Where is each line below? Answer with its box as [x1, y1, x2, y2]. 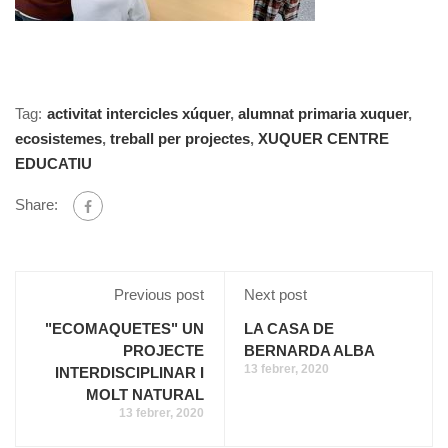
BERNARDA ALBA [244, 342, 375, 360]
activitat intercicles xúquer [47, 105, 230, 123]
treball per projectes [110, 130, 250, 148]
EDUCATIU [15, 155, 92, 173]
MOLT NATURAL [86, 386, 204, 404]
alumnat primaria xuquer [238, 105, 408, 123]
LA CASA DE [244, 320, 334, 338]
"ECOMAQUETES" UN [45, 320, 204, 338]
